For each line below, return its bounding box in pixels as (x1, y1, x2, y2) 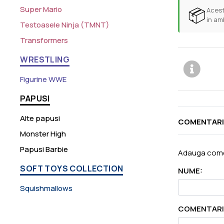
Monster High (20, 128, 66, 139)
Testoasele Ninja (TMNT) (20, 19, 110, 30)
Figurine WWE (20, 74, 67, 85)
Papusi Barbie (20, 144, 68, 155)
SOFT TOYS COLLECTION (20, 163, 123, 174)
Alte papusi (20, 113, 60, 124)
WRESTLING (20, 54, 69, 65)
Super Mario (20, 4, 62, 15)
